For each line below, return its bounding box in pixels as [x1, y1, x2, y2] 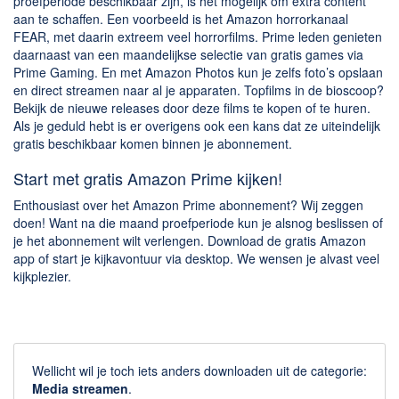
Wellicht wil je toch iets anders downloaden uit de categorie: [32, 361, 367, 379]
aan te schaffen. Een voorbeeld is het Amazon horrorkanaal [13, 9, 348, 28]
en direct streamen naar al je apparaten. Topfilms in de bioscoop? [13, 80, 384, 99]
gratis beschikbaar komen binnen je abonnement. [13, 134, 292, 152]
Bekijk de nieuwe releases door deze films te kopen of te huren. [13, 98, 370, 117]
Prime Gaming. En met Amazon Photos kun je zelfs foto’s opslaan [13, 62, 383, 81]
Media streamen [32, 379, 128, 397]
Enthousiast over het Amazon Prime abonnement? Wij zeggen [13, 195, 363, 214]
